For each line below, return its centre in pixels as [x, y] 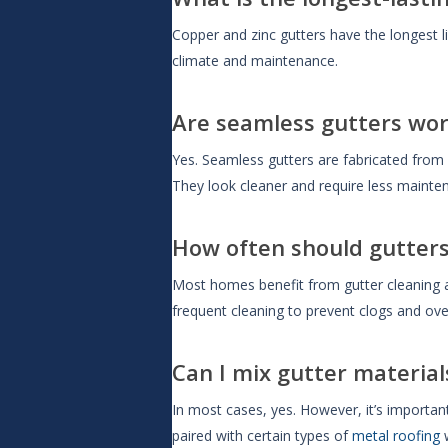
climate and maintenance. [255, 60]
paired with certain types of [262, 435]
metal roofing [396, 435]
